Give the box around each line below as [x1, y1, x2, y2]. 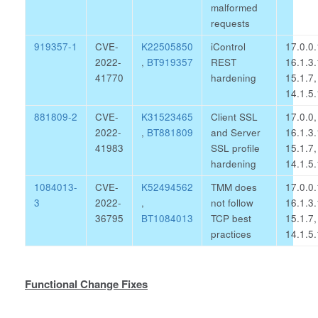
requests [211, 16, 250, 30]
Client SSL [211, 110, 258, 124]
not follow [211, 196, 253, 209]
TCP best [211, 212, 251, 225]
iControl [211, 40, 246, 53]
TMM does [211, 180, 257, 194]
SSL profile [211, 141, 260, 155]
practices [211, 227, 251, 241]
